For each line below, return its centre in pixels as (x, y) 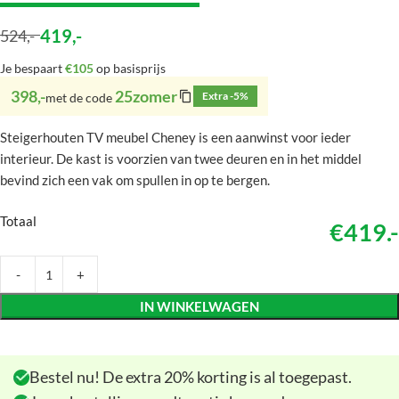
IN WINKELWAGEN (199, 306)
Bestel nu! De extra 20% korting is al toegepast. (191, 377)
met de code (80, 98)
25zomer (146, 96)
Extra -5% (225, 96)
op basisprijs (130, 68)
